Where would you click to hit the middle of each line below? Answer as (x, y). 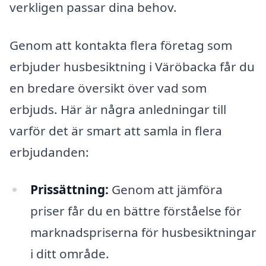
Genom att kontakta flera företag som (121, 45)
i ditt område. (69, 254)
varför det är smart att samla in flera (116, 130)
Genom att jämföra (165, 190)
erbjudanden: (49, 152)
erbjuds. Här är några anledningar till (118, 109)
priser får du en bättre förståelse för (136, 211)
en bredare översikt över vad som (108, 88)
